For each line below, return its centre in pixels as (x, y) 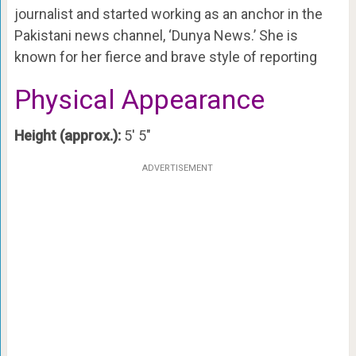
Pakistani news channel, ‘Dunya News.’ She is (156, 35)
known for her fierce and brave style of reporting (165, 57)
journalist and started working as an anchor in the (168, 14)
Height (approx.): (67, 135)
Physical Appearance (139, 99)
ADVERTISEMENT (178, 168)
